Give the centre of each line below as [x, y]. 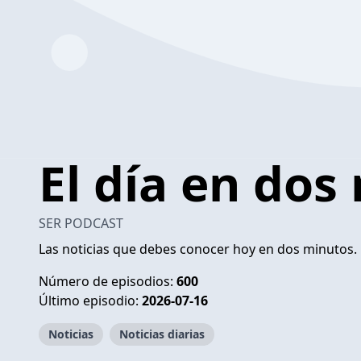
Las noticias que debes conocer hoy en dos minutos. [198, 249]
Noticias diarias [162, 334]
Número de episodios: [108, 281]
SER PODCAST [81, 223]
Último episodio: [90, 300]
